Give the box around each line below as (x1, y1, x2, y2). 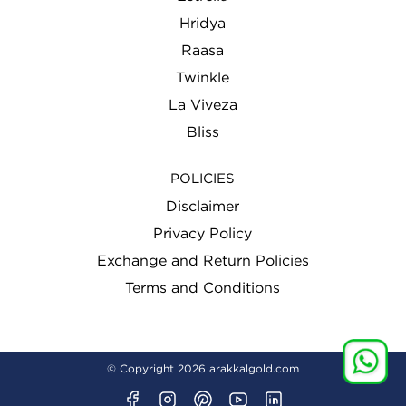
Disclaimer (166, 199, 240, 215)
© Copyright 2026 (106, 363, 209, 375)
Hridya (179, 16, 227, 32)
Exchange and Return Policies (96, 254, 309, 269)
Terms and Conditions (125, 281, 281, 296)
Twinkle (176, 71, 230, 86)
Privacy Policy (153, 227, 253, 242)
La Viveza (168, 98, 237, 113)
